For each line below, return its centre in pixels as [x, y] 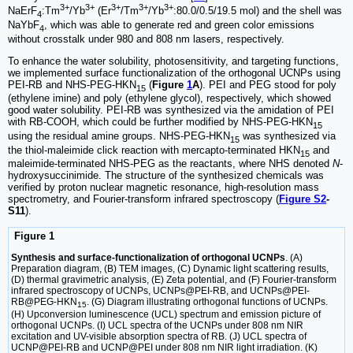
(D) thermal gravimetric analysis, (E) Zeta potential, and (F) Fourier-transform [174, 279]
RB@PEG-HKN [44, 301]
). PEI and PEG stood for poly [268, 84]
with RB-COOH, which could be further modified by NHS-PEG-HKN [160, 122]
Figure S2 [303, 199]
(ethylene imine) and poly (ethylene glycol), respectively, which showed [169, 98]
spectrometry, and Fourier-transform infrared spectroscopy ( [143, 199]
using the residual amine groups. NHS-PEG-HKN [119, 136]
